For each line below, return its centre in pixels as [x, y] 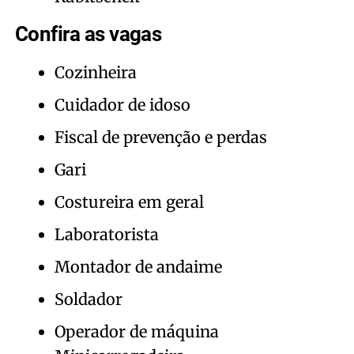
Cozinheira [95, 72]
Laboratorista [106, 234]
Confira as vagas [88, 34]
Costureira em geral [129, 201]
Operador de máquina [136, 331]
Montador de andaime [138, 266]
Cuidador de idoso [122, 104]
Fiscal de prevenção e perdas [160, 137]
